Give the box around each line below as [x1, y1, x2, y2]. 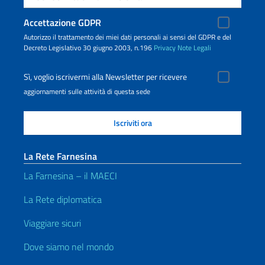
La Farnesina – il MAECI [24, 169, 117, 183]
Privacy [154, 42, 176, 54]
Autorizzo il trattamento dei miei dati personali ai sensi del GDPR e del [24, 31, 231, 43]
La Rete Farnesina [24, 149, 97, 164]
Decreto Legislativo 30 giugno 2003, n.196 [24, 42, 154, 54]
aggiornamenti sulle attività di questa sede [24, 86, 150, 98]
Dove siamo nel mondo [24, 240, 114, 254]
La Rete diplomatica [24, 192, 102, 207]
